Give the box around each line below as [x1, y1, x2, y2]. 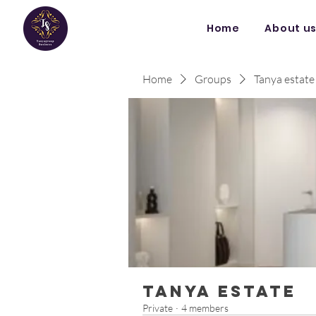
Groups [195, 72, 231, 86]
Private [142, 302, 173, 314]
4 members [181, 302, 229, 314]
